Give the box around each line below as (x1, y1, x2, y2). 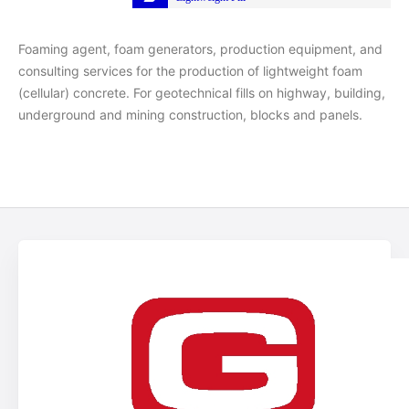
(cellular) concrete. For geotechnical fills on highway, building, (18, 84, 385, 100)
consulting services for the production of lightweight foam (18, 62, 362, 79)
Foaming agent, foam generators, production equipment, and (18, 40, 383, 57)
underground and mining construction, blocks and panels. (18, 106, 362, 122)
